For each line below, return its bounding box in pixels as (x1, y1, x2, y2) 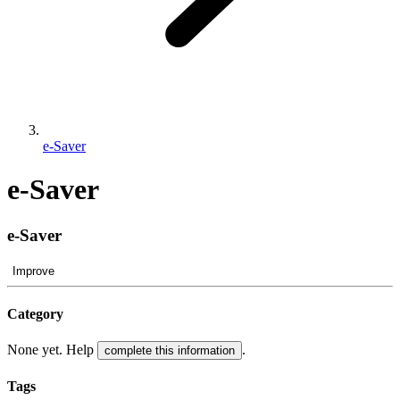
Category (7, 305, 63, 321)
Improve (12, 263, 54, 278)
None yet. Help (7, 342, 97, 358)
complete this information (104, 344, 235, 358)
